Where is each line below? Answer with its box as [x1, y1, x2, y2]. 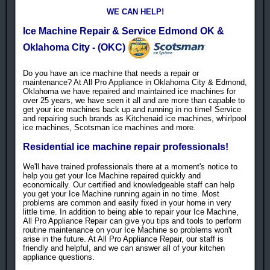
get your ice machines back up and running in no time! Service [23, 105, 241, 115]
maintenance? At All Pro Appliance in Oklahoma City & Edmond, [23, 78, 247, 87]
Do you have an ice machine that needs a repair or [23, 69, 199, 78]
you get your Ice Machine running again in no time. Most [23, 189, 219, 199]
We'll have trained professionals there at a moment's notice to [23, 162, 237, 172]
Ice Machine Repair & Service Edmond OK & [23, 26, 224, 37]
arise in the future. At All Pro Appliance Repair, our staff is [23, 234, 224, 244]
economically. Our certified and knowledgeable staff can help [23, 180, 234, 190]
